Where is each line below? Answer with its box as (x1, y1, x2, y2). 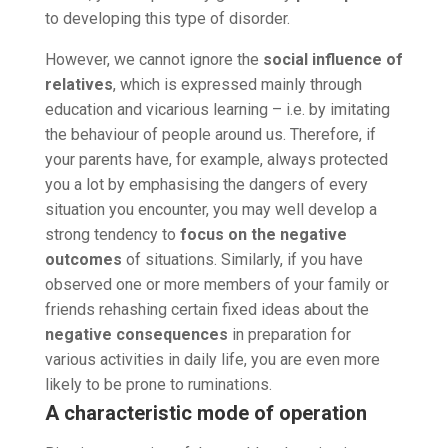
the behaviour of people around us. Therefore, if (44, 124, 376, 144)
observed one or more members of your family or (44, 274, 389, 294)
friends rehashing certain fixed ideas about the (44, 299, 369, 319)
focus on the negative (179, 224, 347, 244)
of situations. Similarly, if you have (121, 249, 363, 269)
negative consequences (44, 324, 228, 344)
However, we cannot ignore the (44, 49, 263, 69)
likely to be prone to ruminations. (44, 374, 272, 394)
